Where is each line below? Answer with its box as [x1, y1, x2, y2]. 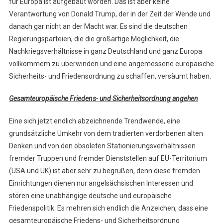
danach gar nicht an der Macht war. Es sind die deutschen [8, 22, 188, 31]
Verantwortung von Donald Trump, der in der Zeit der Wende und [8, 10, 211, 18]
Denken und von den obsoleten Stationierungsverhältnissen [8, 142, 196, 150]
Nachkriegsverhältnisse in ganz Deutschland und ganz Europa [8, 47, 202, 56]
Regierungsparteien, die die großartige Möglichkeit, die [8, 35, 179, 43]
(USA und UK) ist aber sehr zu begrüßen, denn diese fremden [8, 167, 200, 175]
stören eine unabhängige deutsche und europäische [8, 192, 172, 200]
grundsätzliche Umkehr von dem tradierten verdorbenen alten [8, 129, 203, 138]
